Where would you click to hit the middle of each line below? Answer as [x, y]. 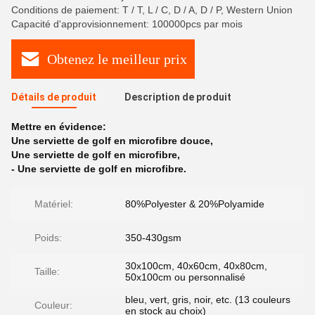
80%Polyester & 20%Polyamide [195, 204]
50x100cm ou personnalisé [185, 277]
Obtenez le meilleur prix [117, 59]
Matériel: [54, 204]
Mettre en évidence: [59, 127]
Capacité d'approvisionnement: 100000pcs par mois [127, 24]
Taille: [47, 271]
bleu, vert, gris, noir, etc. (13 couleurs [208, 300]
